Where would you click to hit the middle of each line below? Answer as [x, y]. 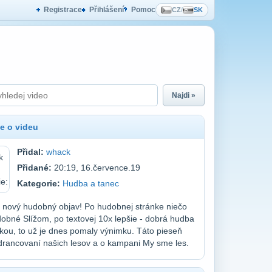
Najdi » [184, 95]
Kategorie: [38, 183]
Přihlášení [107, 10]
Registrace [63, 10]
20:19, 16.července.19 [96, 168]
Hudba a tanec [90, 183]
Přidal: [30, 152]
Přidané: [34, 168]
